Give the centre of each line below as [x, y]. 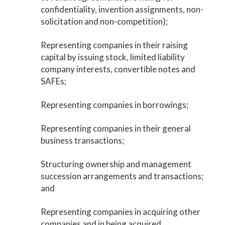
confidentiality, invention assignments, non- [122, 9]
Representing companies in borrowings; [114, 105]
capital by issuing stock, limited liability [113, 57]
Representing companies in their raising [114, 45]
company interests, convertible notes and [118, 69]
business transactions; [82, 140]
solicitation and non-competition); [104, 21]
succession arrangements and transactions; [122, 176]
